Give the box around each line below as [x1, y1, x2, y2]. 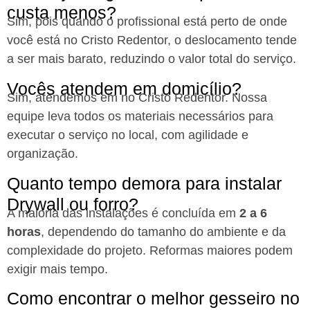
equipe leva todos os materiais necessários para [7, 109, 273, 123]
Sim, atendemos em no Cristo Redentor [7, 90, 225, 104]
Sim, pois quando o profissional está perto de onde [7, 14, 287, 28]
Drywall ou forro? [7, 194, 138, 214]
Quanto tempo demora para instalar [7, 173, 282, 193]
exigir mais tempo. [7, 262, 108, 276]
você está [7, 33, 60, 47]
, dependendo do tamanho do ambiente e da [41, 224, 286, 239]
